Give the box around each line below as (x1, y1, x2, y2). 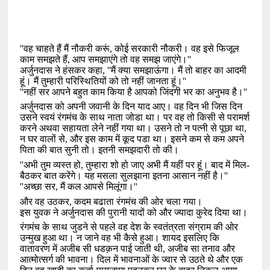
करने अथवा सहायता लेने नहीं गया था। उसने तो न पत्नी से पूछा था (20, 123, 245, 134)
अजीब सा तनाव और (168, 243, 236, 254)
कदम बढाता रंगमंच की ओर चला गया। (74, 196, 203, 207)
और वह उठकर (20, 196, 70, 207)
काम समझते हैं (20, 54, 68, 64)
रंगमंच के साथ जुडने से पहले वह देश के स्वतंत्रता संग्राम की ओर (20, 222, 239, 233)
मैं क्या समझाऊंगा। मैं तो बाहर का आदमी (111, 64, 247, 75)
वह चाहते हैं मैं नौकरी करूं (24, 43, 110, 54)
